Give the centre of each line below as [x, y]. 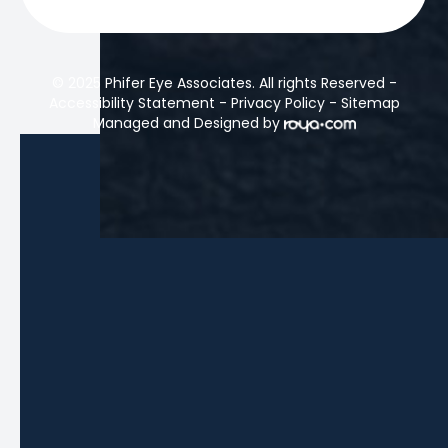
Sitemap [370, 103]
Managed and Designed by [186, 123]
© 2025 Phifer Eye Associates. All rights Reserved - [224, 83]
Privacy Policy [277, 103]
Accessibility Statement [131, 103]
